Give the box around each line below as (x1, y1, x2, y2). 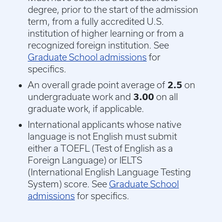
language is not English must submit (28, 131, 177, 142)
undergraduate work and (28, 92, 131, 103)
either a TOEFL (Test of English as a (28, 143, 173, 154)
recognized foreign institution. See (28, 40, 169, 51)
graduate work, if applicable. (28, 104, 144, 114)
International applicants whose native (28, 119, 181, 130)
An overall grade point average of (28, 80, 165, 91)
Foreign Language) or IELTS (28, 155, 142, 166)
